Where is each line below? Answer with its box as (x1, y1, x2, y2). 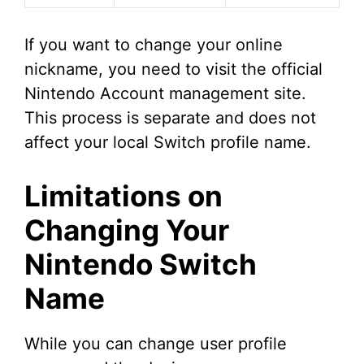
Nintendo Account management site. (24, 84, 306, 104)
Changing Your (24, 213, 229, 248)
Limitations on (24, 179, 223, 214)
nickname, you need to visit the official (24, 59, 323, 80)
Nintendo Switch (24, 247, 257, 282)
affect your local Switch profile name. (24, 132, 311, 153)
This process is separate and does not (24, 108, 316, 128)
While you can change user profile (24, 334, 287, 354)
